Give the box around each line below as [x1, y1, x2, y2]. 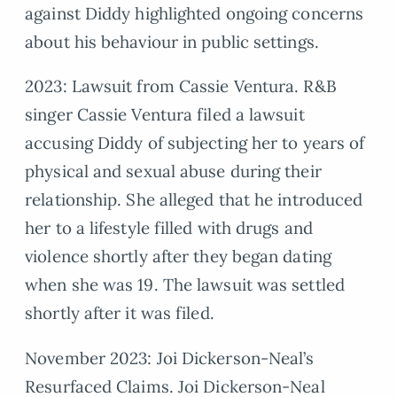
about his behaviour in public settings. [25, 30, 319, 52]
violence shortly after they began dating [25, 245, 331, 268]
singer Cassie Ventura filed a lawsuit [25, 104, 305, 126]
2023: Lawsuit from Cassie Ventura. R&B [25, 75, 337, 97]
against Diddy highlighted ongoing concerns [25, 2, 364, 24]
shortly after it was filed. [25, 302, 214, 324]
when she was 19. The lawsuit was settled [25, 274, 345, 296]
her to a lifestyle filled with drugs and [25, 217, 313, 239]
